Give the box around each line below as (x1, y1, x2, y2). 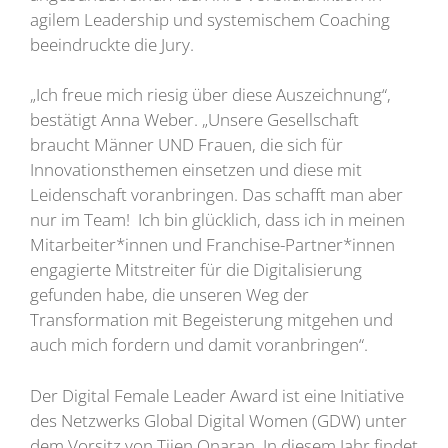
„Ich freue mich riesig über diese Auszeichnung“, (30, 83, 391, 107)
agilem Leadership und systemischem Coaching (30, 7, 390, 31)
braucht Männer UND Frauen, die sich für (30, 133, 343, 157)
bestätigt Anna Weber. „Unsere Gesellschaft (30, 108, 359, 132)
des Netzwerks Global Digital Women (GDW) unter (30, 408, 407, 432)
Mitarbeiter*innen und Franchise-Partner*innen (30, 233, 395, 257)
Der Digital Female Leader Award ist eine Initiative (30, 383, 404, 407)
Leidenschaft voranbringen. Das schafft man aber (30, 183, 403, 207)
